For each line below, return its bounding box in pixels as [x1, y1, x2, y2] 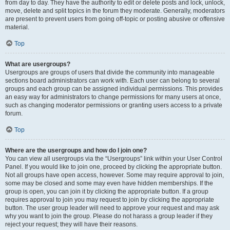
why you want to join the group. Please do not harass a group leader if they [5, 213, 213, 220]
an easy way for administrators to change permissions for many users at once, [5, 93, 221, 101]
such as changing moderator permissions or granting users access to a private [5, 102, 222, 109]
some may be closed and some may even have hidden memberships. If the [5, 180, 213, 187]
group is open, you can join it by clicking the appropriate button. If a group [5, 188, 208, 195]
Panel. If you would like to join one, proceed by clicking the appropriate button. [5, 163, 222, 170]
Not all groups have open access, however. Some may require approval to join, [5, 171, 224, 179]
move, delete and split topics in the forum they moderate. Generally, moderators [5, 7, 225, 14]
